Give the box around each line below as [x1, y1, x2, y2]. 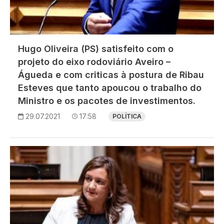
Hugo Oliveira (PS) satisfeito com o [18, 43, 173, 54]
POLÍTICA [112, 112, 141, 120]
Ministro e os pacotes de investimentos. [18, 95, 195, 106]
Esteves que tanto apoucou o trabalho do [18, 82, 201, 93]
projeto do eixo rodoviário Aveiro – [18, 56, 170, 67]
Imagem [9, 146, 40, 156]
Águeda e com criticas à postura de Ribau [18, 69, 204, 80]
